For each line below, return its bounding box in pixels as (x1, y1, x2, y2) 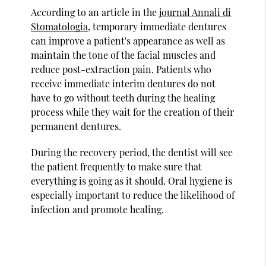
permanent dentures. (31, 119, 122, 132)
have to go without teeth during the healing (31, 91, 216, 104)
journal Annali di (159, 5, 232, 18)
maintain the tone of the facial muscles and (31, 48, 216, 61)
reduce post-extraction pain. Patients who (31, 62, 212, 75)
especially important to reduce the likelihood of (31, 188, 235, 201)
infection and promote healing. (31, 202, 164, 216)
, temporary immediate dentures (88, 20, 227, 33)
